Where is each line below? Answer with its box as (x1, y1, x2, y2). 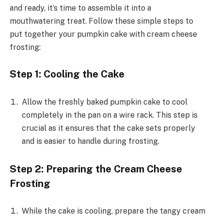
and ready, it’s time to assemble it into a (10, 3, 151, 13)
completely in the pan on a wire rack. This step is (22, 110, 198, 120)
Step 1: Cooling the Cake (10, 68, 124, 80)
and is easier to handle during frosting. (22, 137, 159, 146)
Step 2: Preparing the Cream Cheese (10, 163, 182, 175)
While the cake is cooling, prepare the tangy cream (22, 206, 205, 216)
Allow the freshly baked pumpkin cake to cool (22, 97, 187, 107)
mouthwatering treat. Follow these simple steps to (10, 16, 193, 26)
